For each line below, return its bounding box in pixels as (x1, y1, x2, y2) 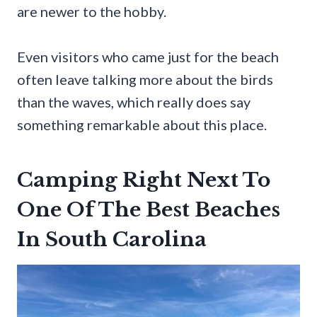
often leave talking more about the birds (17, 71, 273, 88)
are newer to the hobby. (17, 3, 166, 21)
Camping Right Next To (17, 168, 270, 193)
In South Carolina (17, 227, 207, 253)
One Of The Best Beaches (17, 197, 280, 223)
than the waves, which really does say (17, 93, 250, 111)
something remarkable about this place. (17, 116, 267, 134)
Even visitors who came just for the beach (17, 48, 279, 66)
